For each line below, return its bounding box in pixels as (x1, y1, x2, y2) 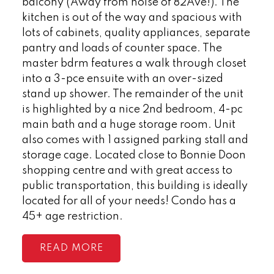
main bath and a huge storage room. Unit (21, 119, 235, 130)
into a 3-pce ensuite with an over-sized (21, 73, 223, 84)
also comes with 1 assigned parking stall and (21, 134, 248, 146)
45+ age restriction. (21, 210, 123, 222)
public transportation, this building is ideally (21, 180, 248, 191)
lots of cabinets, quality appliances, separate (21, 27, 250, 39)
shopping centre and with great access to (21, 165, 232, 176)
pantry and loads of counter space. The (21, 42, 222, 54)
